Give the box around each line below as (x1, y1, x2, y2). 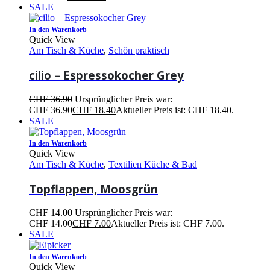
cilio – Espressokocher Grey (29, 67, 184, 83)
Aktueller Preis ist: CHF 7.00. (111, 218, 224, 229)
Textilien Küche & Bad (108, 159, 197, 169)
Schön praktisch (108, 45, 169, 56)
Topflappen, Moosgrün (29, 181, 158, 196)
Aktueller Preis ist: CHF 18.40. (116, 104, 234, 115)
